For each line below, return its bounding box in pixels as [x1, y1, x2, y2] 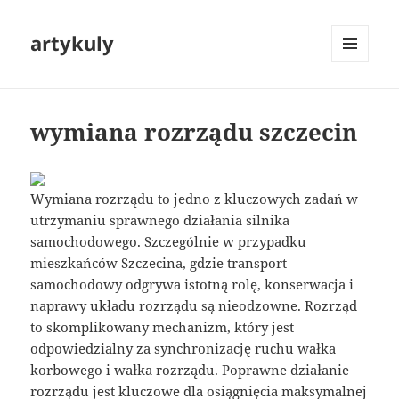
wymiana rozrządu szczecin [30, 116, 358, 149]
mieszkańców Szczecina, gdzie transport [30, 254, 288, 273]
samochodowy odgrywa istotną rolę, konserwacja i [30, 275, 354, 294]
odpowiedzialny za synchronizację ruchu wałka [30, 339, 337, 358]
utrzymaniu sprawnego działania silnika [30, 211, 290, 230]
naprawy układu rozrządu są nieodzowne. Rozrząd [30, 297, 358, 315]
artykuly [30, 29, 115, 57]
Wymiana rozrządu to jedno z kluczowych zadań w [30, 190, 359, 208]
